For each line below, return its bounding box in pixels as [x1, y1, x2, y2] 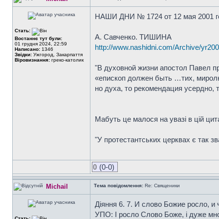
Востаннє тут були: [15, 36, 62, 41]
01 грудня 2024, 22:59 [15, 41, 67, 46]
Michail [46, 183, 68, 190]
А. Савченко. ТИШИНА [95, 33, 172, 41]
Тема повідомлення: [94, 183, 143, 188]
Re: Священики [143, 183, 180, 188]
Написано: [15, 46, 40, 52]
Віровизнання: [15, 57, 50, 63]
